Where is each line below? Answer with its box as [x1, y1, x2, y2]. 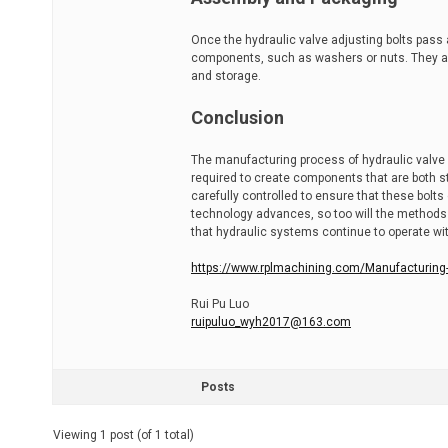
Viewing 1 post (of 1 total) [53, 428, 194, 442]
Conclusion [191, 107, 284, 128]
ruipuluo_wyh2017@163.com [191, 315, 351, 329]
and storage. [191, 69, 261, 83]
